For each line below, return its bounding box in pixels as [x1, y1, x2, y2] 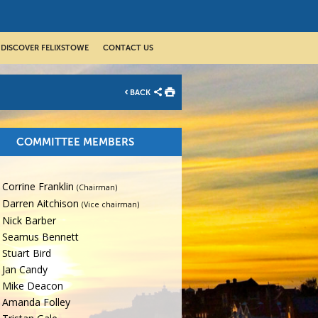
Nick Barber [2, 214, 57, 228]
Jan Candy [2, 263, 48, 277]
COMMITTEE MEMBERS [16, 136, 134, 148]
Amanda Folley [2, 295, 71, 309]
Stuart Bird [2, 246, 52, 261]
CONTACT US [103, 43, 153, 53]
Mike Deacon [2, 279, 64, 293]
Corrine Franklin [2, 180, 75, 194]
